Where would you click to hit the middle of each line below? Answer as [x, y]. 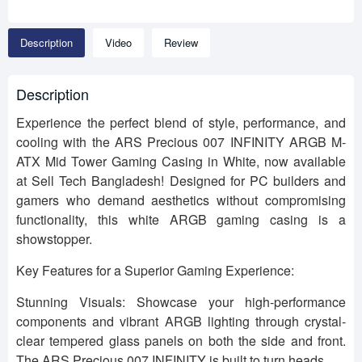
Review [181, 43]
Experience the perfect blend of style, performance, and [181, 123]
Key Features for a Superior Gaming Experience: [155, 271]
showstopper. [54, 239]
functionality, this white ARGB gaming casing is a [181, 220]
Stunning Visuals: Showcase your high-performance [181, 302]
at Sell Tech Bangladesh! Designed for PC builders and [181, 181]
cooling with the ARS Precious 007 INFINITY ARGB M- [181, 142]
